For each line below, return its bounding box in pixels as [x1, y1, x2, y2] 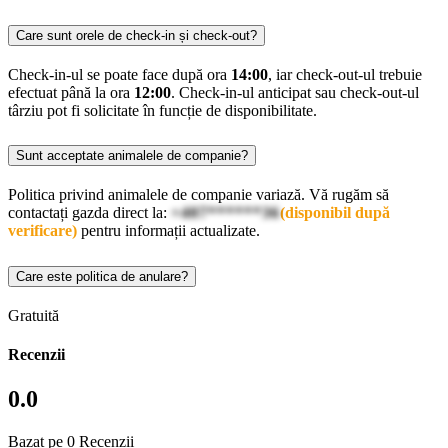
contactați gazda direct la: [8, 204, 171, 222]
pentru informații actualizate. [77, 222, 260, 240]
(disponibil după [280, 204, 390, 222]
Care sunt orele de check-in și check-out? [16, 27, 257, 43]
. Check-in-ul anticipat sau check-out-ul [171, 83, 419, 101]
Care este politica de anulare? [16, 269, 188, 285]
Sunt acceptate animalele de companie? [16, 148, 248, 164]
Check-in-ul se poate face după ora [8, 65, 231, 83]
